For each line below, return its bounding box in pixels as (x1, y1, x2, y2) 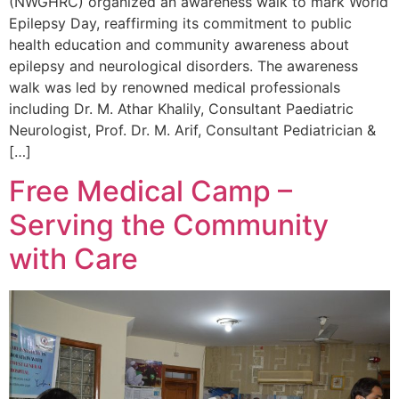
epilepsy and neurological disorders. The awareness (9, 56, 358, 75)
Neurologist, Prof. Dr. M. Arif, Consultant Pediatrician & (9, 120, 376, 139)
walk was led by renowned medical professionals (9, 77, 340, 96)
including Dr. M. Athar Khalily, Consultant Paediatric (9, 99, 354, 118)
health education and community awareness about (9, 35, 349, 53)
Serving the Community (9, 208, 329, 243)
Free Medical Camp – (9, 174, 292, 209)
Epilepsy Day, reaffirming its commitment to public (9, 13, 352, 32)
